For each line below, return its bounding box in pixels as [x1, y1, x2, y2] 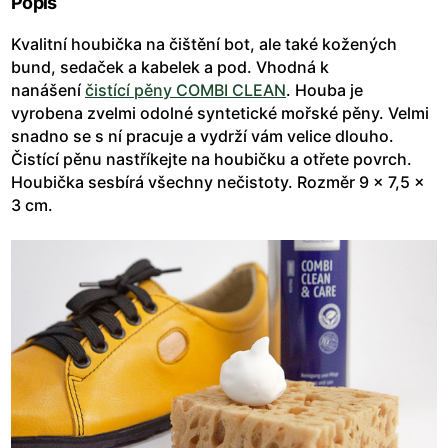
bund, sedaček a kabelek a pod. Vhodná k [11, 57, 329, 78]
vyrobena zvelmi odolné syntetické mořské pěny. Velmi [11, 103, 429, 124]
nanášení [11, 80, 85, 101]
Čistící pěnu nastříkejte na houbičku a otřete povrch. [11, 149, 412, 170]
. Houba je [286, 80, 363, 101]
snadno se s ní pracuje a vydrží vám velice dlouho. [11, 126, 394, 147]
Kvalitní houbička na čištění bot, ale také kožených [11, 34, 397, 55]
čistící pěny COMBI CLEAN [85, 80, 286, 101]
